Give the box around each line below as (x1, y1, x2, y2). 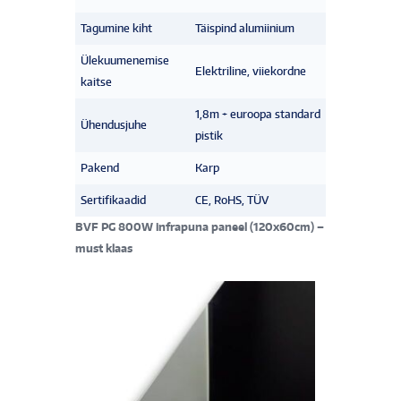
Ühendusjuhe (81, 117, 147, 132)
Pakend (81, 160, 119, 175)
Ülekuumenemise (81, 53, 169, 67)
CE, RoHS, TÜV (195, 192, 269, 207)
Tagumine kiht (81, 21, 152, 35)
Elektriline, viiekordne (195, 64, 306, 78)
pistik (195, 128, 223, 142)
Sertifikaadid (81, 192, 146, 207)
